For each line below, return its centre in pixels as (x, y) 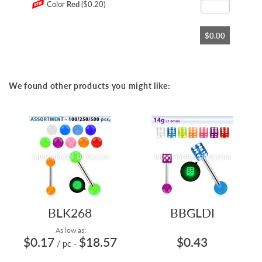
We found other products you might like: (90, 86)
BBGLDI (192, 213)
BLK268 (70, 213)
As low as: (70, 230)
